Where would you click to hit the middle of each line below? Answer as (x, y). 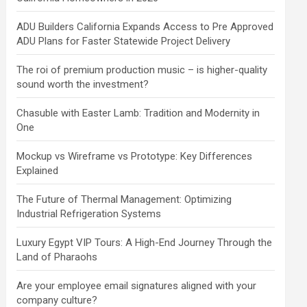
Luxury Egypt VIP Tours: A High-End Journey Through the (145, 243)
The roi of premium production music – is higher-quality (142, 70)
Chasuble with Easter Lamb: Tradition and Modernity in (138, 113)
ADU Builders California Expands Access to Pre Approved (145, 27)
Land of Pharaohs (57, 257)
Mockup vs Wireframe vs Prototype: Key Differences (135, 157)
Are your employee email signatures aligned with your (137, 286)
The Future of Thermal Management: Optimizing (124, 200)
